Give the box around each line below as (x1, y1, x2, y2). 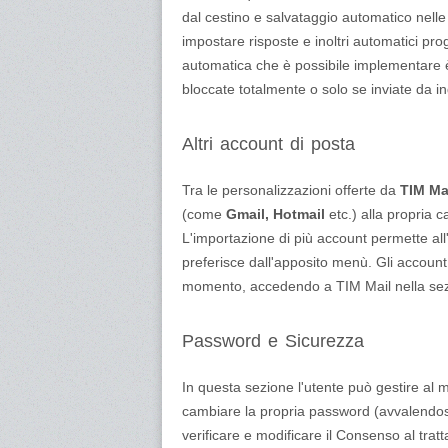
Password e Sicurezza (182, 331, 364, 351)
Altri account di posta (182, 134, 355, 154)
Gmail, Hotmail (226, 206, 325, 222)
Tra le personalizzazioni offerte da (182, 182, 400, 198)
